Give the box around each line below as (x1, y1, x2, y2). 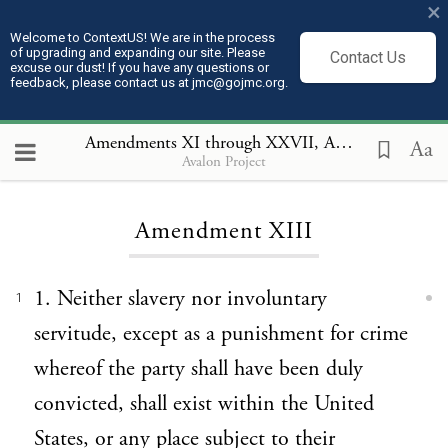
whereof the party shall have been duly (34, 355, 363, 383)
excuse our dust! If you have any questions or (10, 60, 269, 75)
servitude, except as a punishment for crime (34, 320, 408, 348)
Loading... (191, 160, 257, 179)
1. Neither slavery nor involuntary (34, 285, 327, 313)
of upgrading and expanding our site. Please (10, 45, 265, 60)
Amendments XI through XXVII (85, 130, 314, 154)
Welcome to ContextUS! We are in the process (10, 30, 275, 45)
